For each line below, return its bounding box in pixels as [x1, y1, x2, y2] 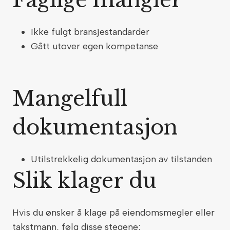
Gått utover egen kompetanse [31, 41, 161, 52]
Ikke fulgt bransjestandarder [31, 26, 152, 37]
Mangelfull [12, 86, 127, 111]
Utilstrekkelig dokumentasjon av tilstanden [31, 154, 217, 165]
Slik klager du [12, 168, 162, 194]
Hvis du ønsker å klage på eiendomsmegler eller [12, 207, 215, 218]
